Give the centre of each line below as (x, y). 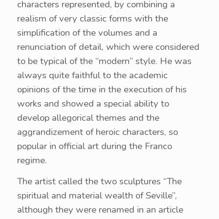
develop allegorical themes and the (88, 118)
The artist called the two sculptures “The (99, 181)
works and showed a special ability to (93, 104)
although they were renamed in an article (100, 210)
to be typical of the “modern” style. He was (104, 61)
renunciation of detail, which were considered (108, 47)
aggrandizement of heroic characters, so (98, 132)
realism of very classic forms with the (93, 19)
